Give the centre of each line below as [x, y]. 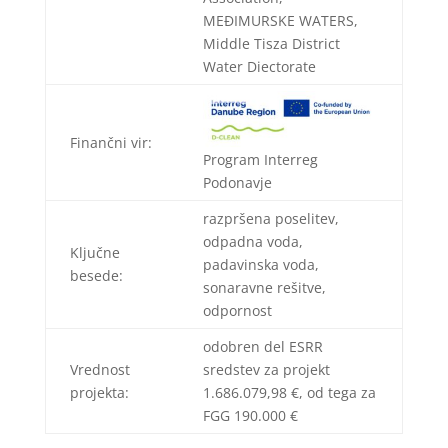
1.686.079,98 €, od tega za [289, 392]
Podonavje [237, 183]
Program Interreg [260, 160]
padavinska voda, [260, 264]
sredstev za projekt [266, 369]
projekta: [99, 392]
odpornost [237, 310]
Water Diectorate [259, 66]
